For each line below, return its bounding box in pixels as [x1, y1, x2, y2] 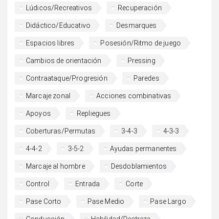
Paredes [133, 74, 159, 82]
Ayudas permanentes [109, 144, 177, 153]
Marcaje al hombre [26, 162, 85, 170]
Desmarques [116, 21, 157, 29]
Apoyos [26, 109, 51, 117]
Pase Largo [150, 197, 186, 205]
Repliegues [76, 109, 111, 117]
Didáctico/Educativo [26, 21, 91, 29]
